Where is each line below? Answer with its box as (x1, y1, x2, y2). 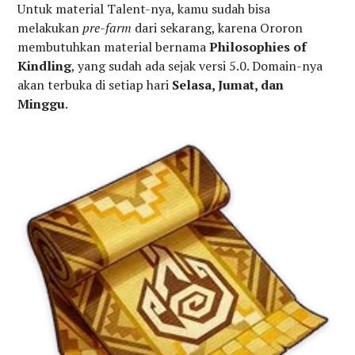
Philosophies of (209, 38, 307, 56)
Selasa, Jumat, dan (172, 76, 284, 94)
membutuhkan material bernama (17, 38, 210, 56)
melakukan (17, 19, 83, 37)
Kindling (17, 57, 72, 75)
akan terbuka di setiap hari (17, 76, 173, 94)
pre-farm (82, 19, 136, 37)
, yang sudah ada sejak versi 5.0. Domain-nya (71, 57, 323, 75)
